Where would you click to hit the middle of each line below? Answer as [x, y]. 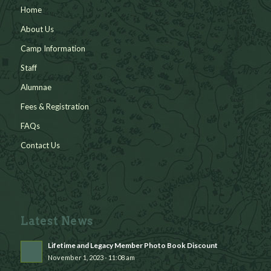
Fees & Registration [54, 106]
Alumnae [36, 87]
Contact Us [40, 145]
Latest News [57, 221]
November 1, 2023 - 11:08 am [91, 257]
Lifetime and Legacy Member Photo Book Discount [132, 245]
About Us [37, 29]
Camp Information [53, 48]
